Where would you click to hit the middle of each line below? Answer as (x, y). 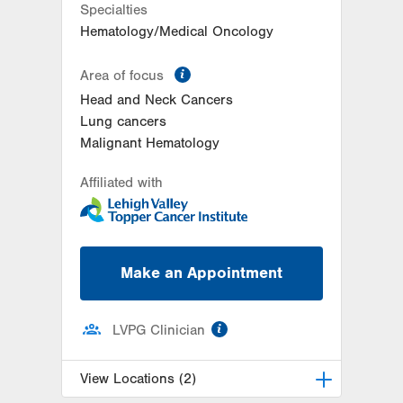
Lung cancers (123, 121)
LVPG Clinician (159, 331)
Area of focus (124, 75)
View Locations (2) (138, 379)
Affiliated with (121, 182)
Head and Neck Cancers (157, 99)
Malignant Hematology (150, 143)
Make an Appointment (201, 273)
